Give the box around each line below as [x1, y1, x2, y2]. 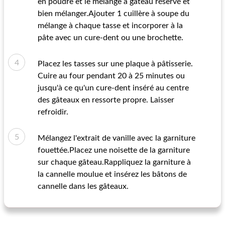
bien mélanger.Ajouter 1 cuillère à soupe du [38, 10, 189, 18]
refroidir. [38, 108, 68, 116]
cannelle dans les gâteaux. [38, 182, 129, 190]
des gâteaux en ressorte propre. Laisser [38, 96, 174, 104]
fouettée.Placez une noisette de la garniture [38, 146, 190, 154]
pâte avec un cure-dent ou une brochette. [38, 34, 183, 42]
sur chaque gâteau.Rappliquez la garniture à [38, 158, 191, 166]
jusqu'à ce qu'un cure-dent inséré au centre [38, 84, 189, 92]
